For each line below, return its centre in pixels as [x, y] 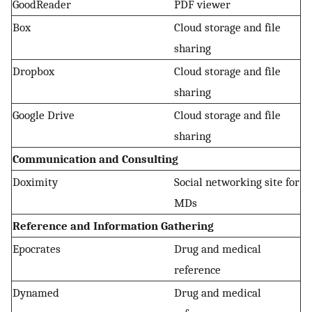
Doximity [35, 182]
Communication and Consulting [95, 159]
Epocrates [37, 249]
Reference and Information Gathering [113, 226]
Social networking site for [237, 182]
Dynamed [36, 293]
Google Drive [44, 115]
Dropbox [33, 71]
